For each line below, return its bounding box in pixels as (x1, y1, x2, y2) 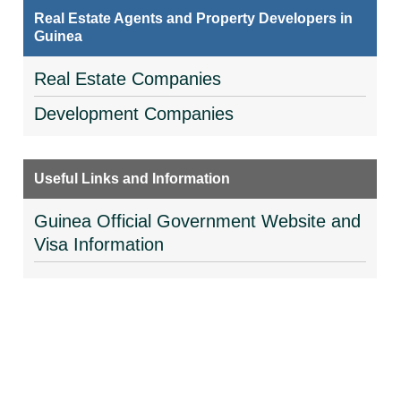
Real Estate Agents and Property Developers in (34, 11, 354, 26)
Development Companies (34, 104, 235, 124)
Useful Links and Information (34, 171, 231, 186)
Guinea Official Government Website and (34, 211, 362, 231)
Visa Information (34, 235, 165, 254)
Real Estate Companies (34, 69, 222, 89)
